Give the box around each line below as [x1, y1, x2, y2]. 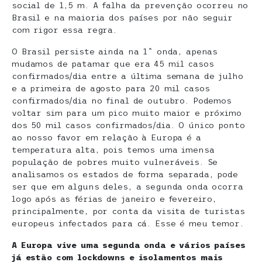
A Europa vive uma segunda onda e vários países [12, 240, 246, 250]
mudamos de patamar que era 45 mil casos [12, 58, 214, 68]
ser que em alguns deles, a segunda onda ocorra [12, 181, 243, 191]
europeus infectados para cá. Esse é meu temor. [12, 218, 244, 228]
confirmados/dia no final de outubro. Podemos [12, 95, 232, 105]
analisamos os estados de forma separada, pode [12, 169, 238, 179]
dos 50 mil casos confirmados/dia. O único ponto [12, 120, 245, 130]
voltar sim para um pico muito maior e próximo [12, 108, 242, 118]
